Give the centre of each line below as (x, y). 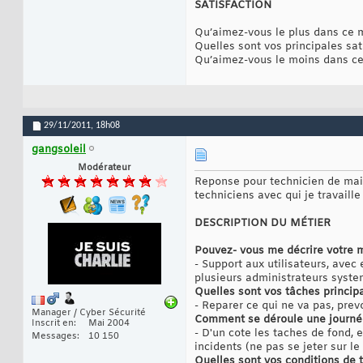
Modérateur (105, 168)
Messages (54, 337)
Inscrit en (53, 324)
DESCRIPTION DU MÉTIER (263, 224)
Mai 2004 (109, 324)
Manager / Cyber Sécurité (89, 313)
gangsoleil (59, 150)
